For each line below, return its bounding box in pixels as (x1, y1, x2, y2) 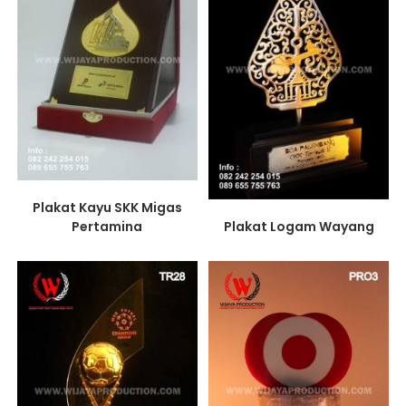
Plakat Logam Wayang (223, 217, 374, 236)
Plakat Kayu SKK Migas (32, 198, 182, 217)
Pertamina (72, 217, 143, 236)
